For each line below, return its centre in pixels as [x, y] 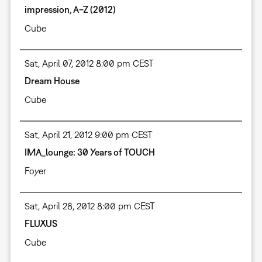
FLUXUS [41, 224]
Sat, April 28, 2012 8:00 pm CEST [89, 206]
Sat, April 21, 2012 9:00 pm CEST [88, 135]
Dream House [52, 81]
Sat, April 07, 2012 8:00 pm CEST [89, 63]
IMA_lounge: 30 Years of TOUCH [89, 152]
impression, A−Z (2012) [70, 10]
